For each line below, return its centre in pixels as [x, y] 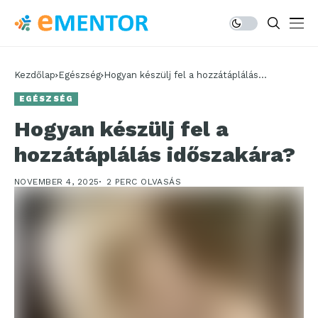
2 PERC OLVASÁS [144, 182]
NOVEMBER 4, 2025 [57, 182]
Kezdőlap [35, 75]
